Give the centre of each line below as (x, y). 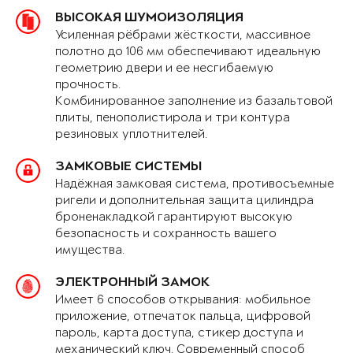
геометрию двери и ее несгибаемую (164, 69)
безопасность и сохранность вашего (166, 234)
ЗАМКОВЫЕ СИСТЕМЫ (128, 168)
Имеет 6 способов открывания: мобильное (183, 300)
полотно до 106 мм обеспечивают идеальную (188, 52)
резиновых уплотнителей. (131, 135)
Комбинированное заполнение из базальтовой (194, 102)
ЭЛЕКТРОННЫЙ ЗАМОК (132, 284)
